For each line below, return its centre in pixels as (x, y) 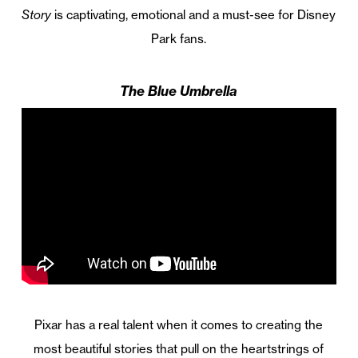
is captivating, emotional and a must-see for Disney (194, 14)
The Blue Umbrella (179, 90)
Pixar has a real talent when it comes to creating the (179, 325)
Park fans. (179, 38)
